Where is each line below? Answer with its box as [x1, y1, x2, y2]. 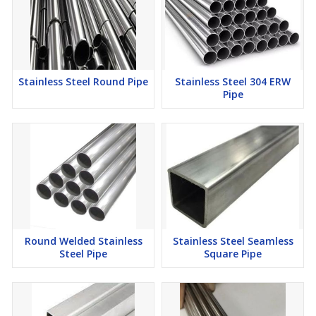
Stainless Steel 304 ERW [175, 75, 291, 88]
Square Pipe [204, 247, 262, 260]
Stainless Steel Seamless [172, 234, 293, 248]
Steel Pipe [59, 247, 107, 260]
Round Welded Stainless [24, 234, 142, 248]
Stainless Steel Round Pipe [18, 75, 148, 88]
